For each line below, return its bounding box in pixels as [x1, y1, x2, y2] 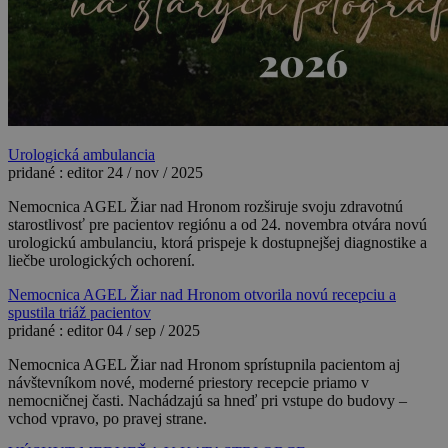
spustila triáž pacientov [8, 303, 151, 321]
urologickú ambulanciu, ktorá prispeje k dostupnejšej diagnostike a [8, 233, 427, 251]
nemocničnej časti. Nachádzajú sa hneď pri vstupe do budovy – [8, 391, 407, 409]
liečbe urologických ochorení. [8, 251, 195, 269]
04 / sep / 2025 [107, 321, 200, 339]
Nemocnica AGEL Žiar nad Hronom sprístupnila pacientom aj [8, 355, 400, 373]
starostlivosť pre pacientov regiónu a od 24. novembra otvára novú [8, 215, 427, 233]
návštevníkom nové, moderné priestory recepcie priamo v [8, 373, 369, 391]
